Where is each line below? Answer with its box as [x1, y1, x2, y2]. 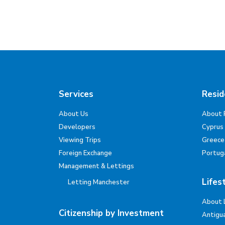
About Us [59, 109, 88, 119]
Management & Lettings [59, 162, 134, 171]
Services [59, 88, 93, 100]
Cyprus [202, 123, 223, 132]
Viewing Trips [59, 136, 101, 145]
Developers [59, 123, 95, 132]
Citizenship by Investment [59, 207, 164, 219]
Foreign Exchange [59, 149, 112, 158]
